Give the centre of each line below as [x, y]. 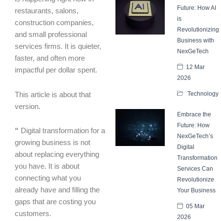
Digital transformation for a [62, 131]
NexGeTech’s [195, 136]
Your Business [196, 190]
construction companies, [54, 23]
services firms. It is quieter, [58, 47]
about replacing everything [57, 155]
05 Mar [195, 206]
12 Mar [195, 67]
